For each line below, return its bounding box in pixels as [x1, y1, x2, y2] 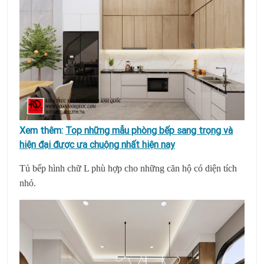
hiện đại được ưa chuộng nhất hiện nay [19, 138, 175, 150]
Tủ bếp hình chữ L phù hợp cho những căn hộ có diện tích [19, 163, 237, 173]
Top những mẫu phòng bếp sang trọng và [65, 124, 233, 136]
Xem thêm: [19, 124, 65, 136]
